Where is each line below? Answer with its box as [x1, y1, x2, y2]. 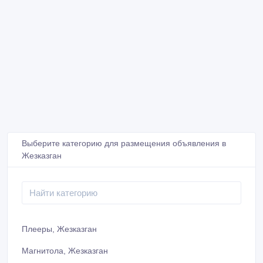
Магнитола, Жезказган [22, 246, 108, 255]
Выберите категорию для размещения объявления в [22, 139, 226, 148]
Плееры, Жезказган [22, 224, 97, 234]
